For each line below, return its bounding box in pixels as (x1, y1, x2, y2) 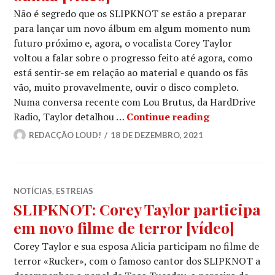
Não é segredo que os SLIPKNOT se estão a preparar (14, 6, 247, 20)
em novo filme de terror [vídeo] (14, 217, 235, 238)
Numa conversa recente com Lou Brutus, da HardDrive (14, 95, 256, 109)
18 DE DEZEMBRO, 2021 (110, 130, 204, 140)
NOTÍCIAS (14, 185, 53, 196)
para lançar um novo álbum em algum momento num (14, 21, 251, 35)
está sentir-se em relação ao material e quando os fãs (14, 65, 249, 79)
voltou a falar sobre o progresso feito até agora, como (14, 50, 253, 64)
